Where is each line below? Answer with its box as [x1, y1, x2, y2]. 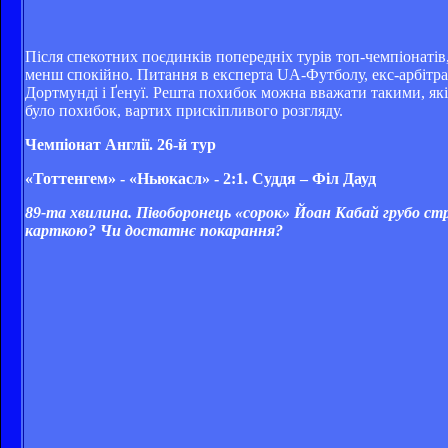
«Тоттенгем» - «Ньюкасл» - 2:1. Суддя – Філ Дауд [25, 169, 376, 187]
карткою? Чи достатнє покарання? [25, 221, 283, 239]
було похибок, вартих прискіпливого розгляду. [25, 101, 343, 119]
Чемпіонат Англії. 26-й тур [25, 135, 216, 153]
